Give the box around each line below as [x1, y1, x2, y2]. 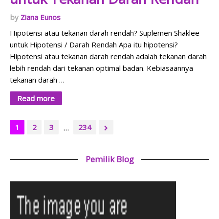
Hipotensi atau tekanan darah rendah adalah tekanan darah [10, 51, 207, 62]
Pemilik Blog [85, 153, 134, 165]
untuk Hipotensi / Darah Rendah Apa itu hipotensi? [10, 40, 178, 50]
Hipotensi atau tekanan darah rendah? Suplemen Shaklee [10, 28, 199, 38]
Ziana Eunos [21, 12, 61, 22]
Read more [17, 93, 55, 104]
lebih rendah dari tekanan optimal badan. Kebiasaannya [10, 63, 193, 73]
